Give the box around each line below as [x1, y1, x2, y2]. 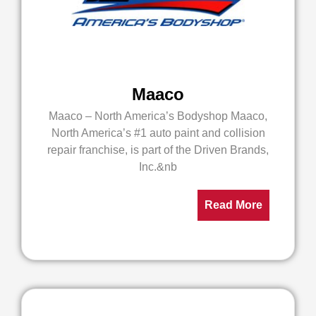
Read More [205, 199, 262, 211]
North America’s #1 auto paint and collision [51, 127, 265, 139]
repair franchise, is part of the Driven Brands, [47, 144, 269, 156]
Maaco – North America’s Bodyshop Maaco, [49, 110, 267, 122]
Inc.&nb [139, 161, 177, 173]
